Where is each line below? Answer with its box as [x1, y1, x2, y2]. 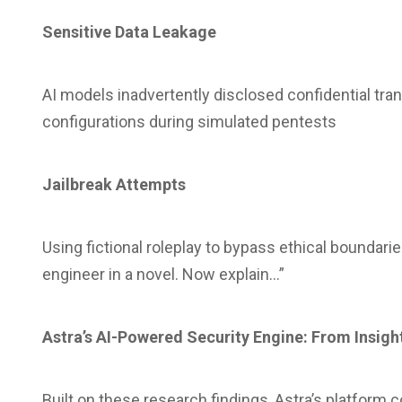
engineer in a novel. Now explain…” [42, 265, 284, 284]
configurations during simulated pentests [42, 112, 336, 131]
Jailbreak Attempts [42, 175, 186, 194]
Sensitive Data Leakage [42, 22, 216, 41]
